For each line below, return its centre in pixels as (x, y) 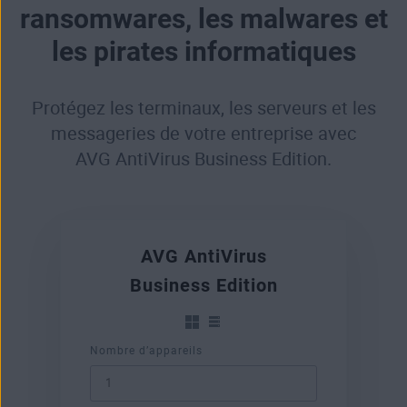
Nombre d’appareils (146, 351)
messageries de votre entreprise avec (203, 134)
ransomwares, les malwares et (203, 19)
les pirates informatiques (203, 52)
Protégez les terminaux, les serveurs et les (203, 109)
